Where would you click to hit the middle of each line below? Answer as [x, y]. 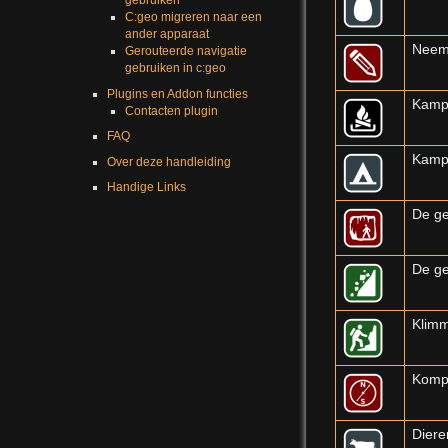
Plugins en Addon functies [177, 93]
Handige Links [146, 187]
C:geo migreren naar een [193, 17]
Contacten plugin [171, 110]
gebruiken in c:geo [175, 68]
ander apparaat [166, 34]
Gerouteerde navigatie [185, 51]
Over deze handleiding [168, 161]
